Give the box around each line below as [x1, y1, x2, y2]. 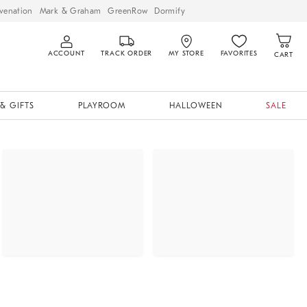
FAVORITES [220, 49, 258, 58]
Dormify [154, 5, 185, 16]
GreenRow [108, 5, 148, 16]
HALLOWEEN [169, 101, 223, 110]
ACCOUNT [47, 49, 85, 58]
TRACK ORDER [101, 49, 153, 58]
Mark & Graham [39, 5, 101, 16]
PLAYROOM [77, 101, 126, 110]
